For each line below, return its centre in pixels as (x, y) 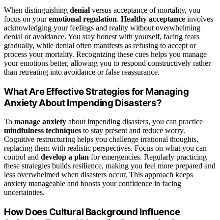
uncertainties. (24, 192)
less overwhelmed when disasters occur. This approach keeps (98, 175)
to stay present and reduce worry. (133, 131)
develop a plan (65, 157)
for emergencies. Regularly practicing (148, 157)
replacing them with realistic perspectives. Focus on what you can (105, 148)
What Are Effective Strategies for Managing (96, 91)
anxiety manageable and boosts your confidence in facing (93, 184)
